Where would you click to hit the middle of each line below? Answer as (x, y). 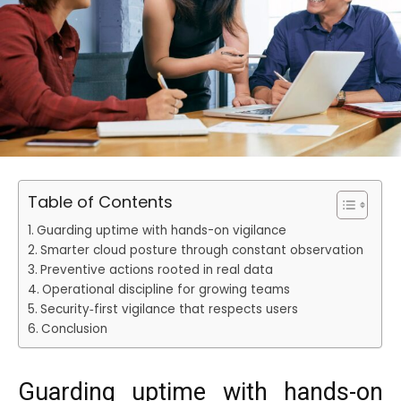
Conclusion (74, 329)
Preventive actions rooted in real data (156, 270)
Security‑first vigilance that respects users (169, 310)
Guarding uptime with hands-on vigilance (161, 231)
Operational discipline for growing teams (166, 290)
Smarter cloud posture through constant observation (201, 251)
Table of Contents (100, 202)
